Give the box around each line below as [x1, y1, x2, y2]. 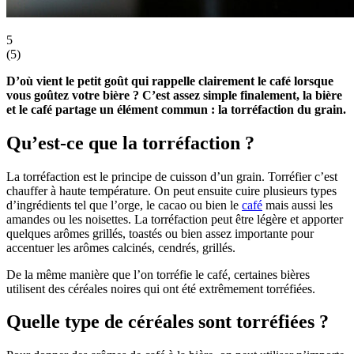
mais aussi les [262, 198, 333, 212]
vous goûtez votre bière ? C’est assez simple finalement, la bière [6, 88, 342, 102]
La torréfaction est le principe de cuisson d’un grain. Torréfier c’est [6, 169, 337, 183]
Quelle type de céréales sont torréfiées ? [6, 311, 329, 333]
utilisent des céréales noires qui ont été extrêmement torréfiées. [6, 281, 315, 296]
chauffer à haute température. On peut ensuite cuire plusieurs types [6, 183, 337, 198]
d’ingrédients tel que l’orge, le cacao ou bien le [6, 198, 242, 212]
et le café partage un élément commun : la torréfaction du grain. [6, 102, 346, 116]
